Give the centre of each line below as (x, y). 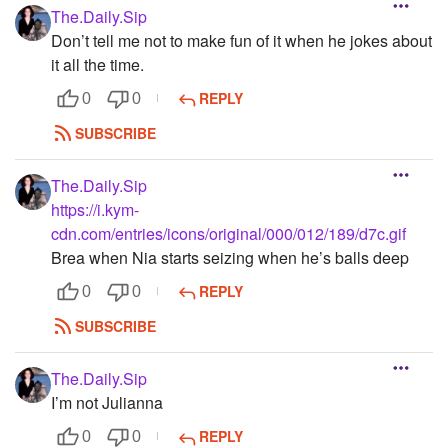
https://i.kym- (95, 210)
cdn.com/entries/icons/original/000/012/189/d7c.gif (228, 234)
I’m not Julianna (107, 403)
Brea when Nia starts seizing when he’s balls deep (230, 258)
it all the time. (97, 64)
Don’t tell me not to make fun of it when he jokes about (241, 40)
